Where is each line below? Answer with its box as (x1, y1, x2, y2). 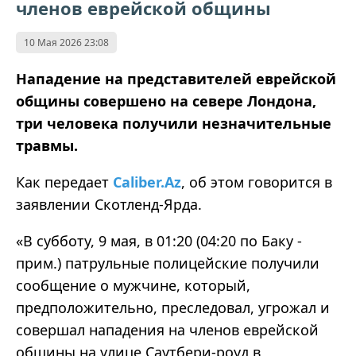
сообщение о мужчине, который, (16, 276, 250, 296)
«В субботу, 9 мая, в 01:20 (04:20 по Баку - (16, 231, 302, 251)
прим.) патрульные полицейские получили (16, 253, 319, 273)
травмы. (16, 136, 78, 156)
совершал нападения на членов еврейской (16, 320, 319, 340)
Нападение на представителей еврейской (16, 69, 336, 89)
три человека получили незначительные (16, 114, 331, 133)
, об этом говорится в (181, 172, 332, 192)
